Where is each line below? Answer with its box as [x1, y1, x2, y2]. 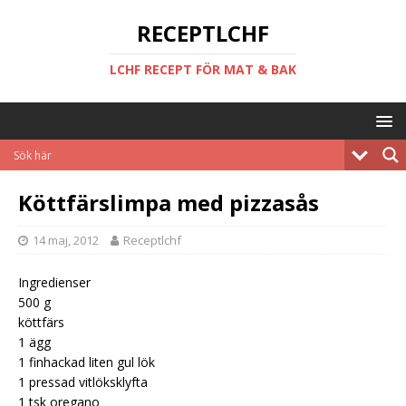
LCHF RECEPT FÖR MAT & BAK [110, 61, 296, 78]
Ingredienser [18, 274, 91, 291]
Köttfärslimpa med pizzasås [18, 188, 319, 217]
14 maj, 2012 [33, 232, 99, 248]
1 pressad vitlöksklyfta [18, 373, 148, 391]
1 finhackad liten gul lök [18, 353, 155, 371]
